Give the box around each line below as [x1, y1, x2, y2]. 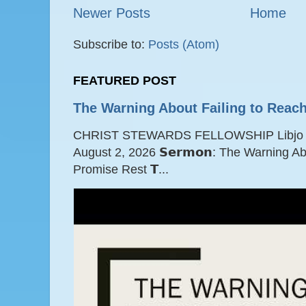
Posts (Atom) [148, 37, 220, 51]
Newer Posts [73, 5, 151, 20]
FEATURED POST [73, 73, 177, 87]
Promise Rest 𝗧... [73, 163, 169, 177]
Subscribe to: [73, 37, 149, 51]
